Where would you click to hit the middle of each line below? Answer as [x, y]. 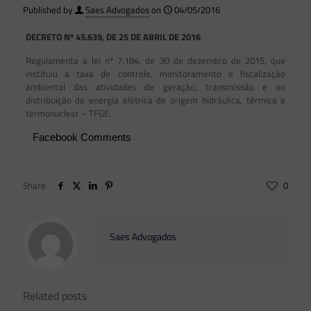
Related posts [55, 296]
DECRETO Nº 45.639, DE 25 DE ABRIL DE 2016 [113, 37]
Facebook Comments [82, 137]
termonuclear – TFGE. [68, 113]
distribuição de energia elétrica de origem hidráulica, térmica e [155, 100]
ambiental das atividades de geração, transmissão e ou [155, 87]
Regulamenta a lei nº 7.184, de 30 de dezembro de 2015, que [155, 60]
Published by [48, 10]
